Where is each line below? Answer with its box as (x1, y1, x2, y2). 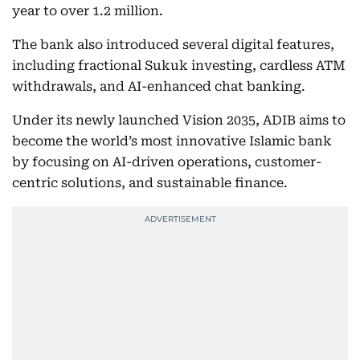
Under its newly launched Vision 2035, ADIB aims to (12, 112, 346, 128)
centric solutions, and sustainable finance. (12, 175, 288, 190)
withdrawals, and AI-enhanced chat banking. (12, 79, 305, 94)
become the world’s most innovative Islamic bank (12, 133, 332, 149)
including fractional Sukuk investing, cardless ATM (12, 58, 346, 73)
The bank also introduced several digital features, (12, 37, 334, 52)
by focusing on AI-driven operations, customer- (12, 154, 321, 170)
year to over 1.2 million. (12, 3, 163, 18)
